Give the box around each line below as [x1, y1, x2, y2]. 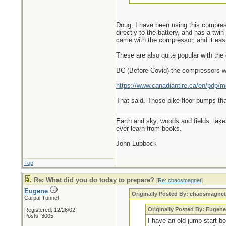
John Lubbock [116, 140, 157, 147]
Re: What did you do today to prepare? [33, 176, 154, 184]
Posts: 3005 [24, 213, 53, 219]
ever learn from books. [116, 125, 182, 132]
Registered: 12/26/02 [24, 207, 75, 213]
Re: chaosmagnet [157, 177, 201, 183]
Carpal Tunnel [24, 195, 59, 201]
